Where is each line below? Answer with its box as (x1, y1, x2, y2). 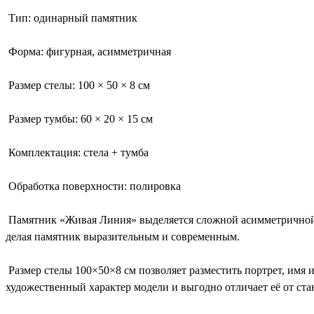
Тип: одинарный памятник (6, 11, 137, 24)
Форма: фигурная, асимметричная (6, 45, 171, 57)
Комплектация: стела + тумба (6, 146, 149, 158)
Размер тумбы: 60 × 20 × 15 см (6, 112, 153, 125)
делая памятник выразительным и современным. (6, 230, 240, 243)
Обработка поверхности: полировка (6, 179, 181, 192)
